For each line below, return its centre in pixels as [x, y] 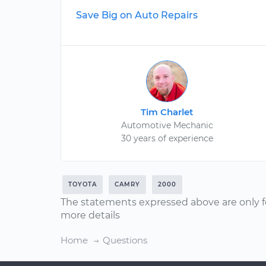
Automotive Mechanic [167, 125]
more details [90, 215]
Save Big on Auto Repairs [137, 15]
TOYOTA [83, 184]
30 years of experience [167, 138]
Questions [125, 240]
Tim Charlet [167, 112]
